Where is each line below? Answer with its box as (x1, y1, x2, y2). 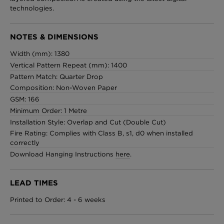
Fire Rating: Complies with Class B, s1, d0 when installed (10, 129, 193, 137)
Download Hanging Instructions (10, 150, 115, 158)
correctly (10, 138, 39, 147)
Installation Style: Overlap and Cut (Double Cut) (10, 118, 166, 126)
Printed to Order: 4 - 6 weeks (10, 195, 105, 204)
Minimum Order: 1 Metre (10, 106, 87, 115)
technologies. (10, 4, 54, 12)
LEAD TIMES (10, 178, 58, 188)
